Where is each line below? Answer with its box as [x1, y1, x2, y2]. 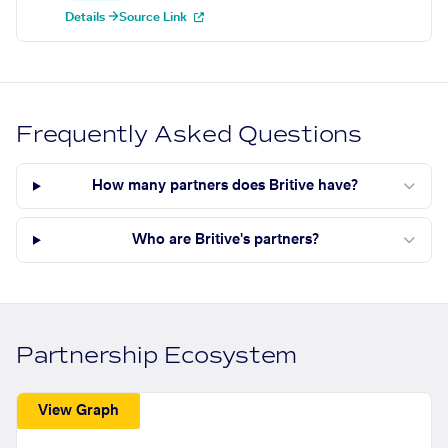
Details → [65, 11, 119, 24]
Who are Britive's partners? [131, 233, 319, 248]
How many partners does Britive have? [92, 179, 359, 194]
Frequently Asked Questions [16, 120, 363, 150]
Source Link [119, 11, 190, 24]
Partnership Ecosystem [16, 341, 298, 371]
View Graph [38, 403, 120, 418]
